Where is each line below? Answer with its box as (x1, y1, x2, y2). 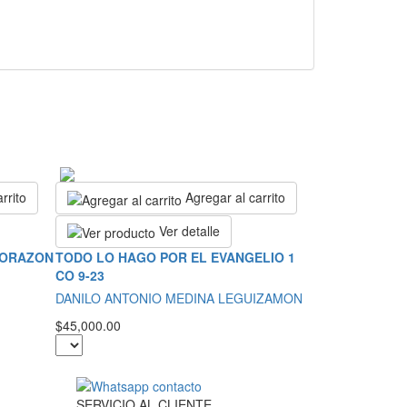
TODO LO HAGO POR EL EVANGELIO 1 (55, 248, 295, 267)
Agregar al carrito (185, 188, 285, 207)
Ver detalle (155, 221, 220, 240)
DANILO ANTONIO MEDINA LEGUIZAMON (55, 289, 303, 308)
